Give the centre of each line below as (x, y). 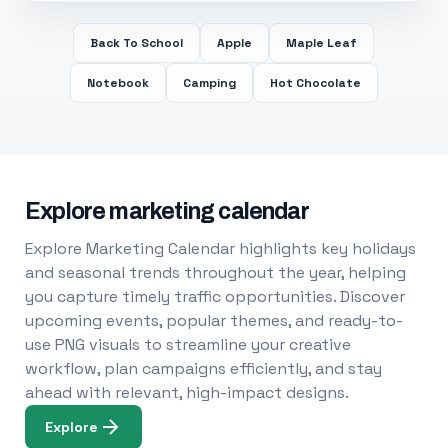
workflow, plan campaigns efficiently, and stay (203, 368)
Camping (209, 83)
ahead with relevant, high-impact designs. (186, 392)
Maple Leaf (322, 43)
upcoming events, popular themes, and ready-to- (213, 320)
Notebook (117, 83)
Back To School (137, 43)
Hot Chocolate (315, 83)
